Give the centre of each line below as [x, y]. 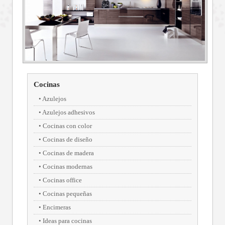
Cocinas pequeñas [67, 193]
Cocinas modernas [68, 166]
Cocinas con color [67, 126]
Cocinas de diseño [68, 139]
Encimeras [57, 207]
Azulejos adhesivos [69, 112]
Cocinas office [62, 180]
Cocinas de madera [68, 153]
